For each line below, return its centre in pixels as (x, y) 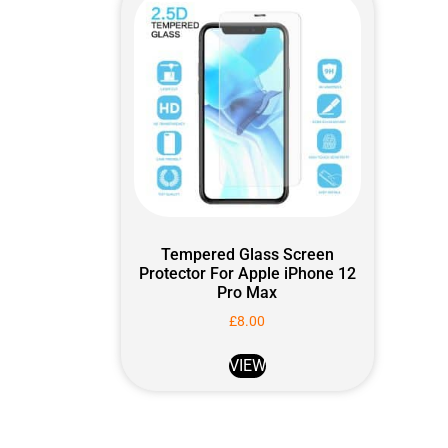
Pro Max (247, 292)
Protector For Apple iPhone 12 (247, 273)
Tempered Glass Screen (247, 254)
